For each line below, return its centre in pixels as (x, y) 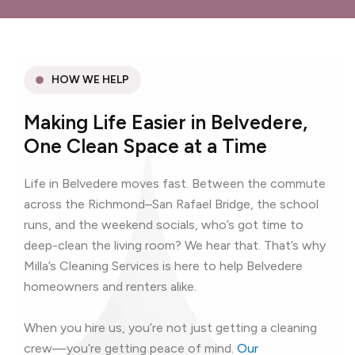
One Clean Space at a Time (145, 146)
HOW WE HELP (90, 80)
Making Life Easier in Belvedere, (166, 122)
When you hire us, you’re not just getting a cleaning (170, 328)
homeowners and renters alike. (110, 287)
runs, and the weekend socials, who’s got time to (164, 225)
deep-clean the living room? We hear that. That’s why (175, 246)
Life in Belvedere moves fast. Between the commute (175, 184)
